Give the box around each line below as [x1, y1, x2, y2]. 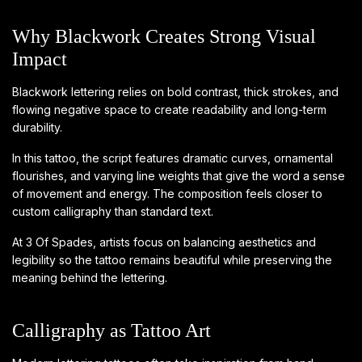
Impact [12, 48, 67, 69]
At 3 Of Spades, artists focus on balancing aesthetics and [12, 234, 316, 249]
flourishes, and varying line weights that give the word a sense [12, 168, 345, 183]
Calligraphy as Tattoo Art [12, 319, 211, 341]
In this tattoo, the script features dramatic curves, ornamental [12, 150, 333, 165]
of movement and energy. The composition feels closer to [12, 186, 322, 200]
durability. [12, 120, 62, 134]
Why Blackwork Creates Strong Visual [12, 25, 316, 47]
